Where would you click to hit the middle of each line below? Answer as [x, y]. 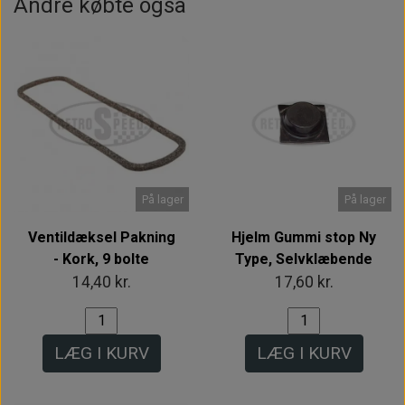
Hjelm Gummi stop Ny [304, 237]
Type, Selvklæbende [304, 259]
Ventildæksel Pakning [101, 237]
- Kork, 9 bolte [101, 259]
